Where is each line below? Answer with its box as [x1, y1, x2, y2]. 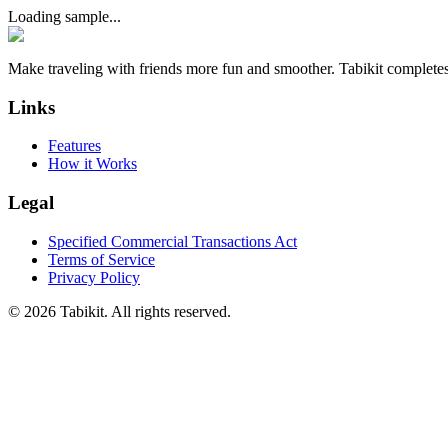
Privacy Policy [48, 268, 140, 286]
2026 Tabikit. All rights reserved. [24, 302, 231, 320]
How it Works [48, 155, 137, 173]
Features [48, 137, 101, 155]
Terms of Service [48, 250, 155, 268]
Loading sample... [8, 8, 121, 25]
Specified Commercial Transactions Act [48, 232, 297, 250]
